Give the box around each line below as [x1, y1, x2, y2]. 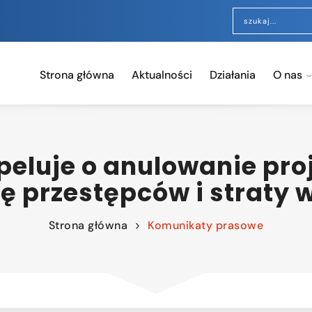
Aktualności [132, 68, 192, 82]
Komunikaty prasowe [148, 218, 264, 233]
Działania [210, 68, 256, 82]
